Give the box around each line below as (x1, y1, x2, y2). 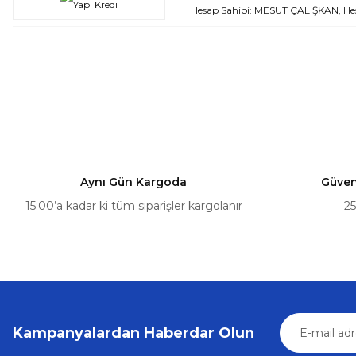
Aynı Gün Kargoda (80, 175, 187, 189)
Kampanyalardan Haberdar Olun (13, 324, 254, 342)
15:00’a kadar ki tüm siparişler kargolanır (25, 199, 242, 213)
